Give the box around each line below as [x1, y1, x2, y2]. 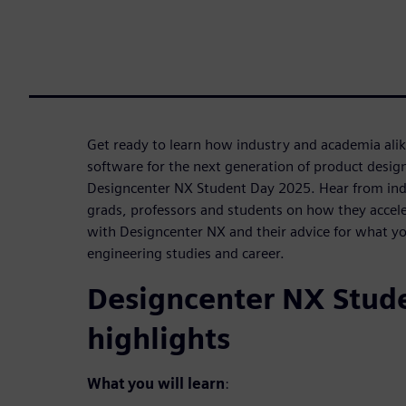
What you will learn [87, 374, 225, 392]
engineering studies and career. [87, 244, 285, 262]
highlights [87, 320, 230, 356]
